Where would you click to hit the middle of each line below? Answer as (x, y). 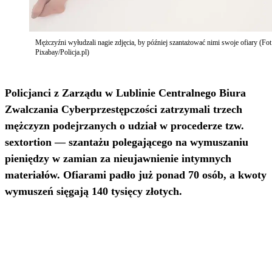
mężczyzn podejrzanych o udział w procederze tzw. (124, 126)
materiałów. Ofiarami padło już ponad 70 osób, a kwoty (136, 175)
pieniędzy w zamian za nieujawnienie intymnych (118, 159)
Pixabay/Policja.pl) (62, 53)
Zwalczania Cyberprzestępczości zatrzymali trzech (124, 110)
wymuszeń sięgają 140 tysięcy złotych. (93, 192)
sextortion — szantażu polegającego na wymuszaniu (127, 142)
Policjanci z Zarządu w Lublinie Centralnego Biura (125, 93)
